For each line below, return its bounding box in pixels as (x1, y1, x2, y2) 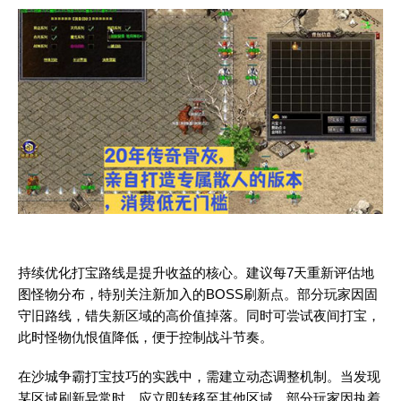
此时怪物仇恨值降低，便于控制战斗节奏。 (18, 329, 273, 346)
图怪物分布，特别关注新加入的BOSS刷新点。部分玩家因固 (18, 286, 378, 303)
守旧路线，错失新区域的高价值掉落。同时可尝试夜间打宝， (18, 308, 380, 324)
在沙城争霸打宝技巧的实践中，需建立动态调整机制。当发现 (18, 369, 380, 385)
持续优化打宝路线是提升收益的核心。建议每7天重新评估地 (18, 265, 374, 281)
